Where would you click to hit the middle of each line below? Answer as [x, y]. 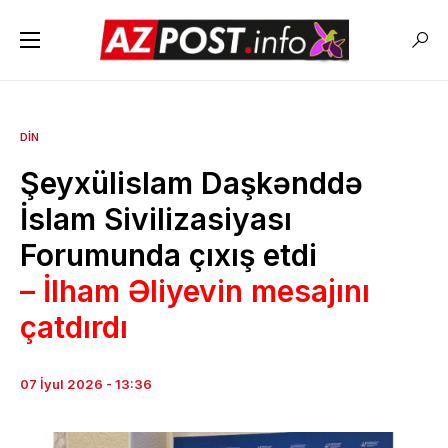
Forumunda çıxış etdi [168, 255]
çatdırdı [74, 327]
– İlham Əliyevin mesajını [195, 291]
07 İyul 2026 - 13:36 [86, 384]
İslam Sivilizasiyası [156, 219]
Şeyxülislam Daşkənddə [191, 183]
